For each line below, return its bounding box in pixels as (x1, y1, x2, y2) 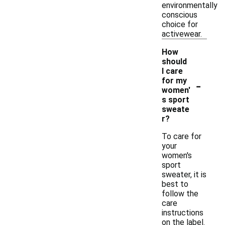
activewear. (162, 29, 202, 39)
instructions (162, 208, 203, 217)
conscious (162, 10, 197, 20)
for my (162, 76, 187, 85)
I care (162, 66, 183, 76)
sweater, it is (162, 170, 206, 179)
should (162, 57, 187, 66)
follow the (162, 189, 198, 198)
